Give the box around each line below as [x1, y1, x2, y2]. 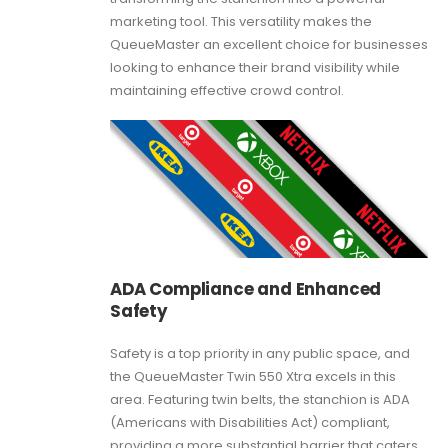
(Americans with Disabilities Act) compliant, [110, 412, 390, 432]
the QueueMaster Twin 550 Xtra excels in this [110, 366, 396, 386]
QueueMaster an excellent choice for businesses [110, 34, 428, 54]
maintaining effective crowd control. [110, 80, 344, 100]
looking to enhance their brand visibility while [110, 57, 400, 77]
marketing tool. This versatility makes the [110, 11, 372, 31]
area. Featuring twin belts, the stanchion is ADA [110, 389, 410, 409]
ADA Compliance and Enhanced [110, 276, 382, 301]
